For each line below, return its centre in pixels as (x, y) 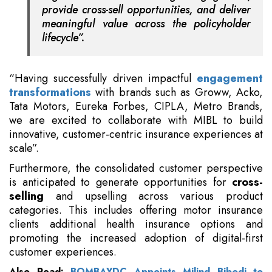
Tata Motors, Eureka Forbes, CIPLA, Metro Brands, (136, 107)
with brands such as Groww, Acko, (177, 93)
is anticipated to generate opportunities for (121, 182)
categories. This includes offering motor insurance (136, 210)
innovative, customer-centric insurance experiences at (136, 134)
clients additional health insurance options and (136, 224)
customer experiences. (63, 252)
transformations (50, 93)
